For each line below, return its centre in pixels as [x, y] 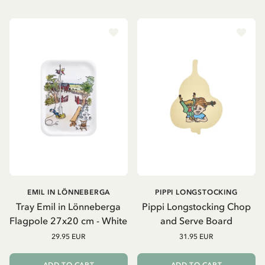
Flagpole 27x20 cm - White [69, 221]
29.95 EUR [69, 237]
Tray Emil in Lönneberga [69, 207]
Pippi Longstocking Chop [196, 207]
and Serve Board [196, 221]
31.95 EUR [196, 237]
